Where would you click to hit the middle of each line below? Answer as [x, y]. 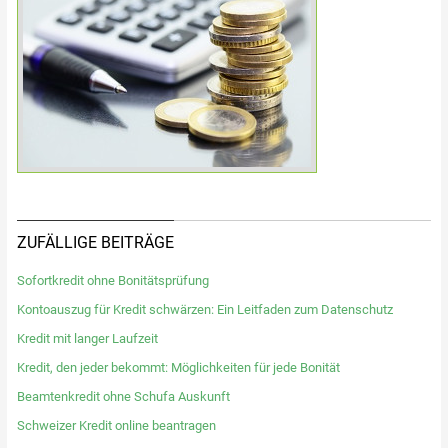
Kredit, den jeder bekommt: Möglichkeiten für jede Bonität [178, 368]
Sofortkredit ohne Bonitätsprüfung [112, 281]
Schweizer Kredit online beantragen [116, 426]
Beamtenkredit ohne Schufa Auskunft [123, 397]
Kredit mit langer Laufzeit [87, 339]
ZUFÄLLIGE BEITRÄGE [95, 243]
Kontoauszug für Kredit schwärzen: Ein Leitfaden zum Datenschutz [204, 310]
